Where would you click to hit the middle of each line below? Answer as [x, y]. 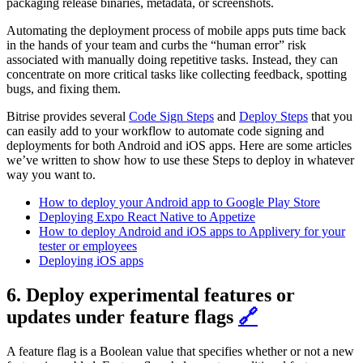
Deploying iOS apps [91, 260]
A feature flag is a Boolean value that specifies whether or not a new [180, 351]
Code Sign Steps [171, 116]
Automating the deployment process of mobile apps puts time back [176, 30]
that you [330, 116]
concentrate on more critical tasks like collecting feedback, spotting [177, 74]
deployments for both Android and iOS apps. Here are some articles [179, 145]
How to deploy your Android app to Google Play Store [179, 202]
